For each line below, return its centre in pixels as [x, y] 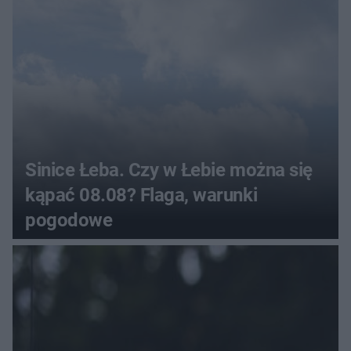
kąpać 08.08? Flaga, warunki [141, 195]
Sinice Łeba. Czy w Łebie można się [169, 170]
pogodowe [69, 220]
